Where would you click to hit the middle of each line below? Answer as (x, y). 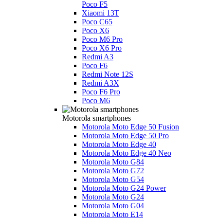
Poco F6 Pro (101, 91)
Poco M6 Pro (102, 39)
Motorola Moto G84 (113, 162)
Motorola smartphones (97, 118)
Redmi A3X (100, 83)
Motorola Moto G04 (113, 205)
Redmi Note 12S (108, 74)
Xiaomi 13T (100, 13)
